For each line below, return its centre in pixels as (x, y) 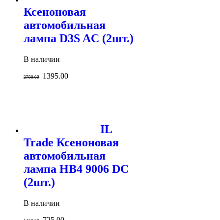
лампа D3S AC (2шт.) (79, 39)
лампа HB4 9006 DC (76, 169)
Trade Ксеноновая (71, 142)
